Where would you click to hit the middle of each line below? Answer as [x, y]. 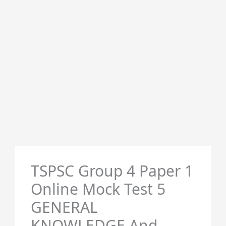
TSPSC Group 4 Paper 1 [112, 171]
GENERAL [64, 207]
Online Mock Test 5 [98, 189]
